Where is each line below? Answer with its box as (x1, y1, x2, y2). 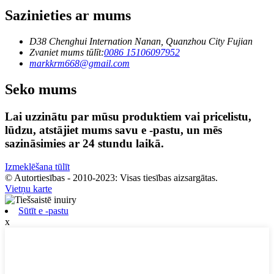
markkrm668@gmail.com (29, 57, 130, 68)
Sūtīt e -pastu (18, 206, 68, 217)
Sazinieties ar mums (5, 7, 131, 23)
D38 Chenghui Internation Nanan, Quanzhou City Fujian (29, 35, 253, 46)
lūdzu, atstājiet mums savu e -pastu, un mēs (5, 123, 222, 136)
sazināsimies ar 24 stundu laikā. (5, 136, 164, 150)
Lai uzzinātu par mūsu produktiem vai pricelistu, (5, 109, 251, 123)
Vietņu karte (5, 183, 52, 194)
